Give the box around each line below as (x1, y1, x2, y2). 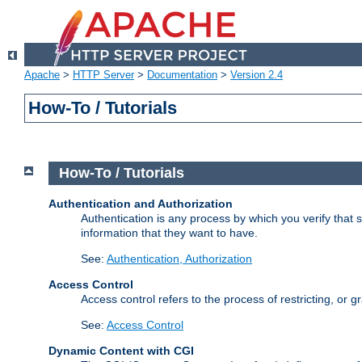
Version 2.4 (230, 69, 283, 82)
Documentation (147, 69, 217, 82)
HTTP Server (73, 69, 134, 82)
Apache (24, 69, 60, 82)
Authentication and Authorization (48, 196, 233, 210)
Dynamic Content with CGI (48, 343, 194, 357)
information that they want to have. (81, 225, 258, 239)
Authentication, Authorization (107, 251, 252, 265)
